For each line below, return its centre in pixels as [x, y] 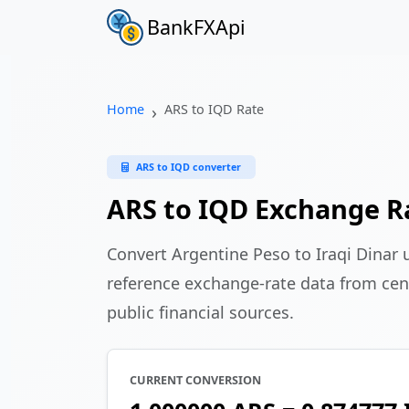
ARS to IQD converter [189, 167]
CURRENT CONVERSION [195, 381]
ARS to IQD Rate [214, 109]
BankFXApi [196, 27]
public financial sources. [200, 313]
